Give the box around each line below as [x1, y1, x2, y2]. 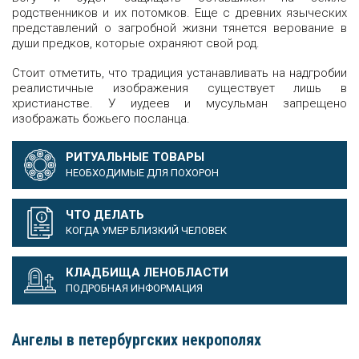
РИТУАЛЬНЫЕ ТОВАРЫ [66, 150, 204, 164]
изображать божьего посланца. [12, 111, 190, 126]
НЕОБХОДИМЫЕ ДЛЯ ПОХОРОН [66, 167, 219, 179]
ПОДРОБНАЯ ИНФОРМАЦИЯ [66, 282, 203, 294]
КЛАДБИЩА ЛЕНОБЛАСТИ [66, 265, 228, 280]
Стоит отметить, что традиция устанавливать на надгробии [12, 66, 347, 80]
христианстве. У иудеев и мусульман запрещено [12, 96, 347, 111]
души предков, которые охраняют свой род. [12, 36, 260, 50]
